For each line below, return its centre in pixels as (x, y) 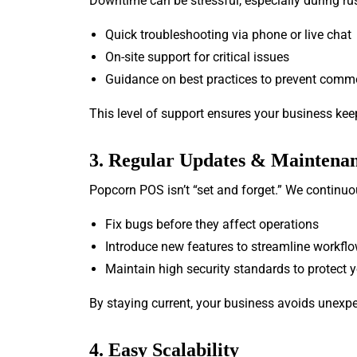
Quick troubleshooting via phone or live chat (228, 34)
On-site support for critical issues (197, 57)
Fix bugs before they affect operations (212, 224)
